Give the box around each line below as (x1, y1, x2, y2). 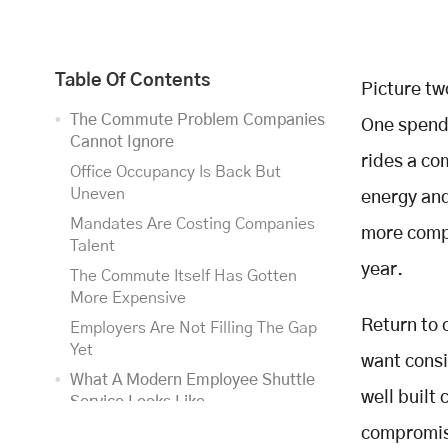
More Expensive (70, 289, 186, 306)
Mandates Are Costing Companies (70, 215, 315, 232)
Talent (70, 237, 115, 254)
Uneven (70, 185, 125, 202)
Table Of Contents (55, 71, 210, 90)
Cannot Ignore (70, 133, 174, 150)
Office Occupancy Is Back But (70, 163, 281, 180)
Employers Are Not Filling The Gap (70, 319, 317, 336)
